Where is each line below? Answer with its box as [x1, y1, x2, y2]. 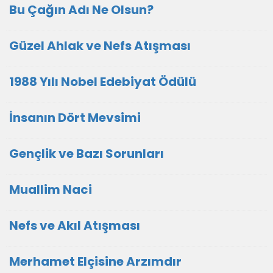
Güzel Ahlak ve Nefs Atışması [9, 37, 191, 54]
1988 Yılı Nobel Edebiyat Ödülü [9, 73, 196, 90]
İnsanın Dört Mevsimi [9, 108, 141, 126]
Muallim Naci [9, 180, 92, 198]
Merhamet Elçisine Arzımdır [9, 252, 184, 270]
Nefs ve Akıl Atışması [9, 216, 140, 234]
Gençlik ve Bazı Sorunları [9, 144, 164, 162]
